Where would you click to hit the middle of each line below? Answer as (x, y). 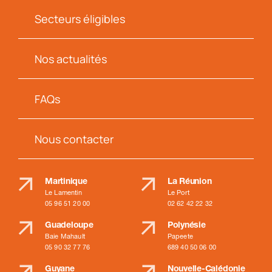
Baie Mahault (65, 236)
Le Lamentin (63, 193)
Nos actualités (70, 59)
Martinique (66, 181)
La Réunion (189, 181)
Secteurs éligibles (80, 19)
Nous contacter (74, 139)
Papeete (180, 236)
